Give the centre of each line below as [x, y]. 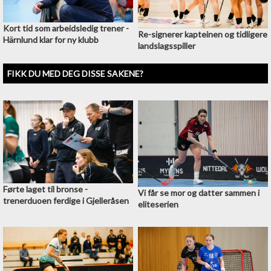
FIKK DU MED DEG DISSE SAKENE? [75, 73]
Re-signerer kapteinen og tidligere [202, 34]
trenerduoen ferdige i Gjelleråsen [66, 200]
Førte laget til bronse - [45, 189]
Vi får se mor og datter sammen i [198, 193]
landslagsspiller [166, 45]
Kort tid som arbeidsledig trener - [66, 28]
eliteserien [158, 204]
